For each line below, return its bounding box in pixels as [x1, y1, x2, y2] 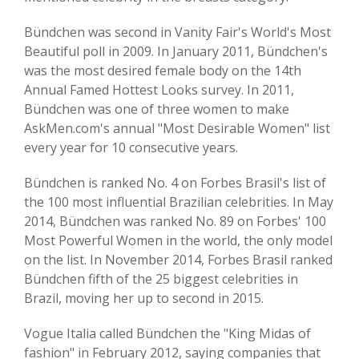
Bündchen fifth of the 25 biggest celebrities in [24, 270, 298, 288]
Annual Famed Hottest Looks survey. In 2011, [24, 81, 294, 99]
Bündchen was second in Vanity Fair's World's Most [24, 23, 331, 42]
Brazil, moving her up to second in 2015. [24, 289, 264, 308]
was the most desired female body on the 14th [24, 62, 301, 80]
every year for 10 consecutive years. [24, 139, 238, 157]
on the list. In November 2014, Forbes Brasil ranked [24, 251, 333, 269]
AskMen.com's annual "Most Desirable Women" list [24, 119, 330, 138]
